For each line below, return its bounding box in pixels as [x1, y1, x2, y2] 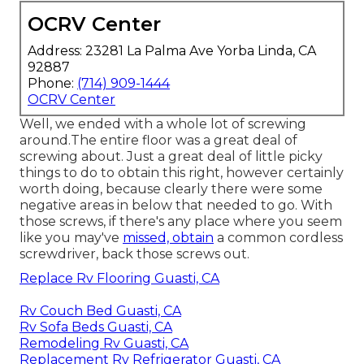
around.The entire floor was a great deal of [19, 132, 297, 148]
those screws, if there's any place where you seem [19, 213, 342, 229]
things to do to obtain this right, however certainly [19, 164, 344, 180]
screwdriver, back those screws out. [19, 245, 249, 262]
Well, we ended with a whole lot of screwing [19, 115, 306, 132]
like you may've [19, 229, 123, 245]
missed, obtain [123, 229, 214, 245]
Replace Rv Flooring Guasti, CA [19, 270, 219, 286]
